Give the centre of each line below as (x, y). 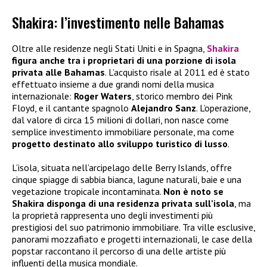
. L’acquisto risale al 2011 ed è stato (177, 72)
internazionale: (43, 96)
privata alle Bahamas (58, 72)
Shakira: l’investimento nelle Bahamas (118, 22)
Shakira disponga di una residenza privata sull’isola (123, 203)
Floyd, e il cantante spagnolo (72, 108)
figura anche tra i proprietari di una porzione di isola (124, 60)
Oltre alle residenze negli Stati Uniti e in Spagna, (109, 48)
